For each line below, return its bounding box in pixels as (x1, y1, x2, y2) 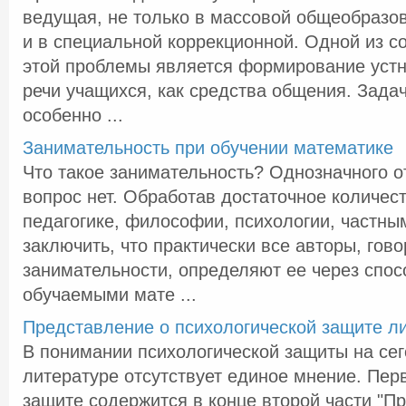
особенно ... (23, 105, 123, 125)
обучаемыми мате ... (23, 285, 197, 304)
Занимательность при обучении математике (23, 138, 393, 158)
